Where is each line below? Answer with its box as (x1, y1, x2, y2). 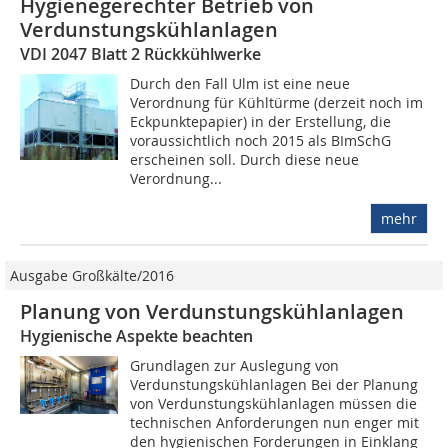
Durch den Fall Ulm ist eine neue (130, 73, 351, 93)
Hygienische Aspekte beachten (20, 324, 253, 347)
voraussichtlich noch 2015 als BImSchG (130, 130, 392, 150)
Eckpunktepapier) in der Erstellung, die (130, 111, 392, 131)
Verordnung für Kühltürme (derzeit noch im (130, 92, 424, 112)
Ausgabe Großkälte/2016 (10, 265, 174, 285)
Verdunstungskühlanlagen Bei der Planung (130, 374, 419, 394)
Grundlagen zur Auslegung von (130, 355, 340, 375)
